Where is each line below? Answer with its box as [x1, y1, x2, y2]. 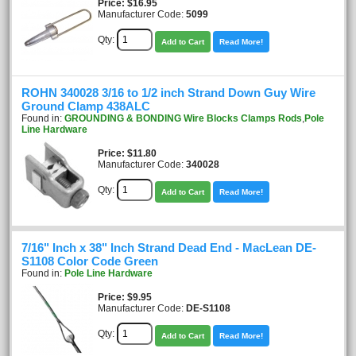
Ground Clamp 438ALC [21, 100, 150, 113]
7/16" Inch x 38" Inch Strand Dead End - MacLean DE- [21, 242, 316, 254]
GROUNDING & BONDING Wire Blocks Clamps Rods [64, 113, 302, 124]
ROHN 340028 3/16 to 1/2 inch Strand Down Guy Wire [21, 87, 315, 99]
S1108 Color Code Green [21, 255, 158, 268]
